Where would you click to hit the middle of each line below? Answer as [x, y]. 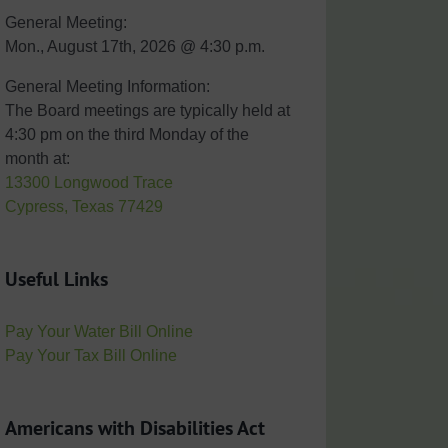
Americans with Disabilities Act [134, 428]
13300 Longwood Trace [88, 182]
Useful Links [56, 278]
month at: [37, 158]
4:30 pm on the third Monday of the [126, 134]
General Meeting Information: [107, 86]
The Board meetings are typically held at [147, 110]
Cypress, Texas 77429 [83, 206]
